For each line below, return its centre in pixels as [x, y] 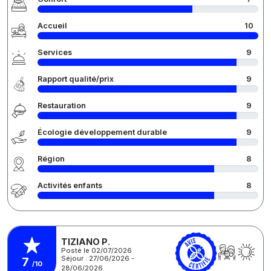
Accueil [52, 26]
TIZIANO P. [86, 241]
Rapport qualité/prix [76, 79]
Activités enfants [70, 186]
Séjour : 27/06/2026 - [98, 258]
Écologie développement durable [102, 132]
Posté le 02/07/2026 [96, 250]
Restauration [62, 106]
